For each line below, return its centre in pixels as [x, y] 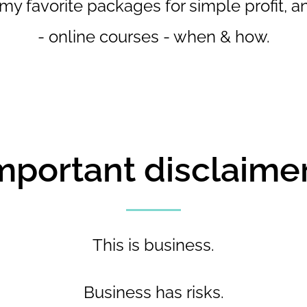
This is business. [153, 245]
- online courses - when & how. [153, 37]
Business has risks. [153, 293]
